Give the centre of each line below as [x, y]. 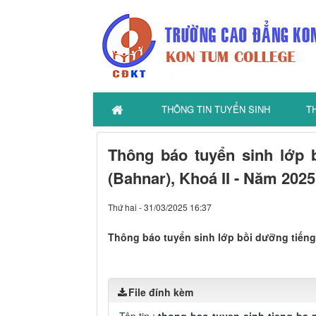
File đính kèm [161, 292]
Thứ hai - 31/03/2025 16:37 [160, 207]
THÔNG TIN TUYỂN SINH [216, 109]
